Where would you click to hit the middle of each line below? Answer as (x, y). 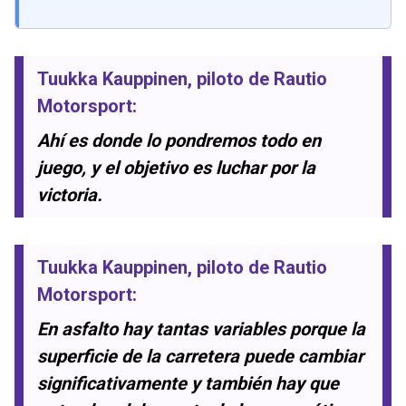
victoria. (70, 195)
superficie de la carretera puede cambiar (200, 357)
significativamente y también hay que (188, 384)
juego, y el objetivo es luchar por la (176, 168)
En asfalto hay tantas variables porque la (201, 329)
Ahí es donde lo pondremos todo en (179, 141)
